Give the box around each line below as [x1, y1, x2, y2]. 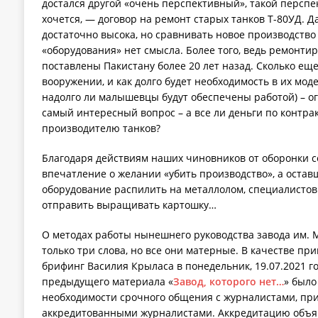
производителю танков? [41, 121, 160, 136]
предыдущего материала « [41, 275, 173, 289]
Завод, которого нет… [172, 275, 284, 289]
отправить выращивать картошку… [41, 198, 216, 212]
